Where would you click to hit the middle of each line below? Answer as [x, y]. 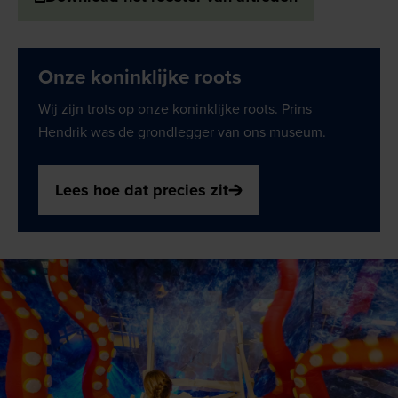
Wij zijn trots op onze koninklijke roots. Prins [175, 109]
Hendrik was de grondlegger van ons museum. [182, 132]
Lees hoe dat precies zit [142, 190]
